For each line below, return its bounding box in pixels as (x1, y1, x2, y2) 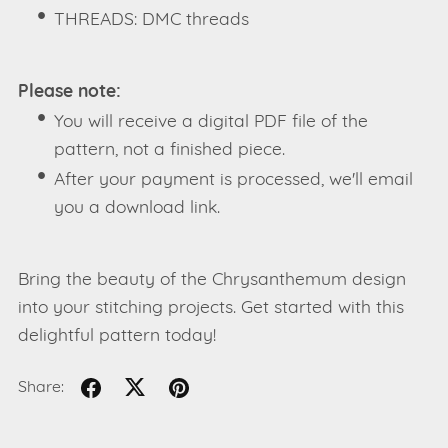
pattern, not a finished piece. (54, 141, 286, 159)
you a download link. (54, 199, 221, 217)
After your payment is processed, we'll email (54, 171, 414, 189)
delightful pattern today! (17, 327, 216, 345)
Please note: (17, 83, 121, 101)
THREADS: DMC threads (54, 11, 250, 29)
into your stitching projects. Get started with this (17, 299, 404, 317)
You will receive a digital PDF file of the (54, 113, 369, 131)
